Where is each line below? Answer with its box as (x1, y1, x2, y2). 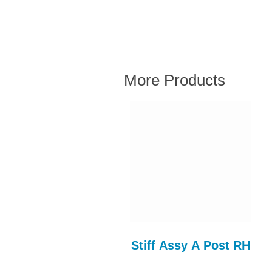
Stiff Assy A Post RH (131, 239, 250, 253)
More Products (124, 71, 225, 90)
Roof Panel (13, 239, 77, 253)
